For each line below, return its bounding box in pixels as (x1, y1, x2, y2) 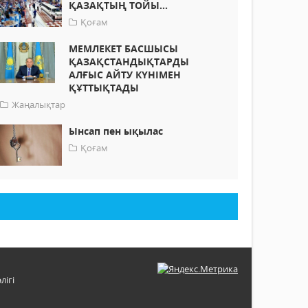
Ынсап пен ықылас (69, 124, 164, 138)
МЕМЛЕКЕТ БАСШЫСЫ (69, 42, 179, 56)
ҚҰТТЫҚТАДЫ (69, 81, 140, 95)
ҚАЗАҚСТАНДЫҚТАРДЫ (69, 55, 190, 69)
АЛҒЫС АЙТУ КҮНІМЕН (69, 68, 181, 82)
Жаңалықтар (12, 98, 66, 111)
